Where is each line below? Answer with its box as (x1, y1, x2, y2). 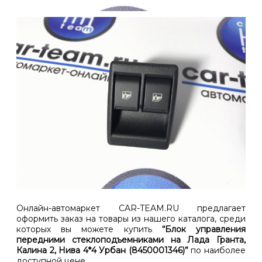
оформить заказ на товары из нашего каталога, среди (16, 213, 246, 225)
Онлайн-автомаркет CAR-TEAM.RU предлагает (16, 203, 246, 214)
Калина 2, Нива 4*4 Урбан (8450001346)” (16, 245, 188, 256)
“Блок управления (161, 224, 246, 235)
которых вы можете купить (16, 224, 162, 235)
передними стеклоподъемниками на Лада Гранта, (16, 235, 246, 246)
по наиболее (188, 245, 246, 256)
